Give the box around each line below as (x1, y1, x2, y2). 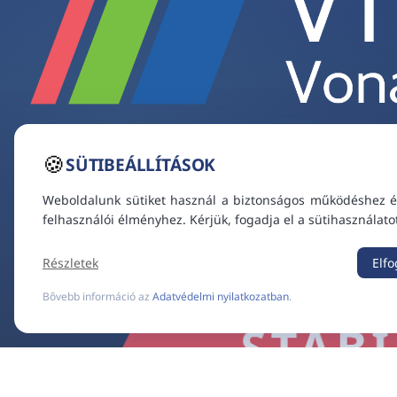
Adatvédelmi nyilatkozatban (152, 289, 289, 304)
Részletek (43, 254, 98, 271)
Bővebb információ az (43, 289, 152, 304)
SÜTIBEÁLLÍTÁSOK (66, 152, 216, 176)
